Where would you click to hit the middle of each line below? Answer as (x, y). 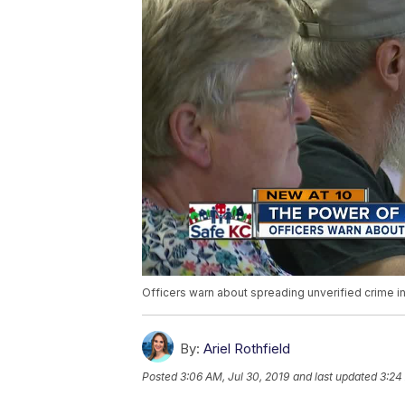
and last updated (335, 377)
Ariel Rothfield (247, 349)
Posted (161, 377)
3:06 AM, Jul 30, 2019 (235, 377)
